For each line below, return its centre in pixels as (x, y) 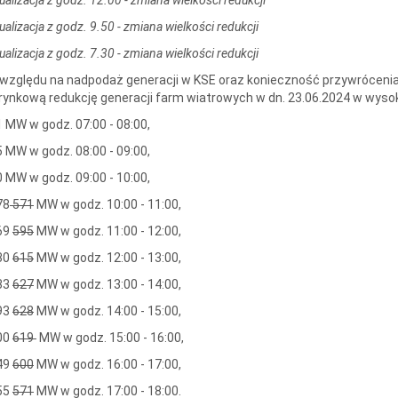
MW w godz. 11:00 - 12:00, (107, 231)
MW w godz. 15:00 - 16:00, (110, 337)
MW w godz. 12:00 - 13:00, (107, 257)
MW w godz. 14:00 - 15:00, (107, 310)
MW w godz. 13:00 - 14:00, (107, 284)
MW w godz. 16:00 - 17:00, (107, 364)
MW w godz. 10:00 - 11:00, (107, 204)
